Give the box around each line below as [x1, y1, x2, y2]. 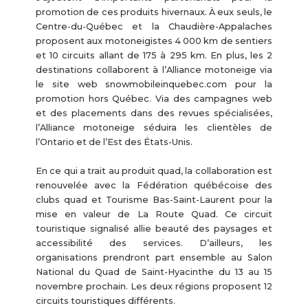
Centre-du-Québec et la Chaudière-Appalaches [35, 21, 273, 32]
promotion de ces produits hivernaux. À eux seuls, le [35, 7, 273, 18]
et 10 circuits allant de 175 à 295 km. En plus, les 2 [35, 50, 273, 61]
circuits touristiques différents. [35, 296, 175, 307]
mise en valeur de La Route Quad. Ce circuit [35, 209, 273, 220]
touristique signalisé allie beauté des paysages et [35, 223, 273, 234]
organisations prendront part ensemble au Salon [35, 252, 273, 263]
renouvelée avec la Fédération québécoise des [35, 180, 273, 191]
